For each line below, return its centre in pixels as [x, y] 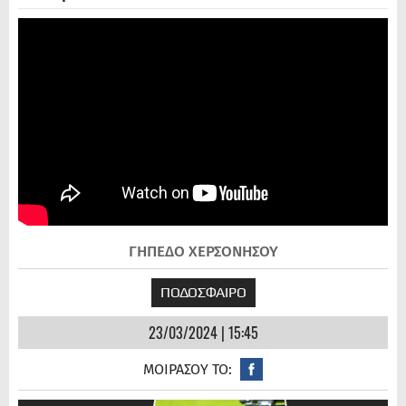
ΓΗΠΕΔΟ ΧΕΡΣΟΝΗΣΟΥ [203, 252]
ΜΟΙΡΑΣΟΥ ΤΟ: [188, 370]
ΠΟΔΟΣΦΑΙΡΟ [203, 293]
